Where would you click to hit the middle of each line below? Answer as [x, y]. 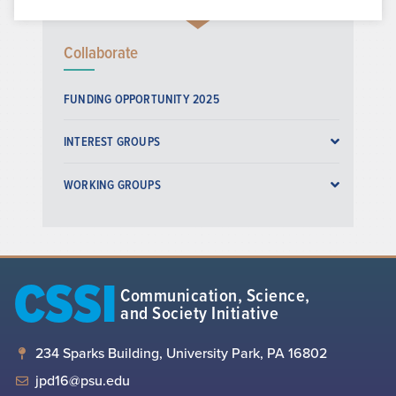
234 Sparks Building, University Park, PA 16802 [182, 354]
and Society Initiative [199, 313]
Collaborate [101, 53]
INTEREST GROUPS [112, 142]
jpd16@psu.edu [83, 381]
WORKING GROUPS [112, 185]
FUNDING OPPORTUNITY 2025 [141, 99]
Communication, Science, [215, 295]
